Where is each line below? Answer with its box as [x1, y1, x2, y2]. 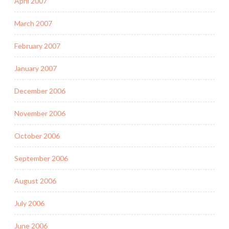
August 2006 [14, 176, 56, 185]
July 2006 [14, 198, 44, 208]
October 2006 [14, 131, 60, 140]
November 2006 [14, 108, 65, 118]
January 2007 [14, 63, 57, 73]
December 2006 [14, 86, 65, 95]
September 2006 [14, 153, 68, 163]
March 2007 [14, 18, 52, 28]
